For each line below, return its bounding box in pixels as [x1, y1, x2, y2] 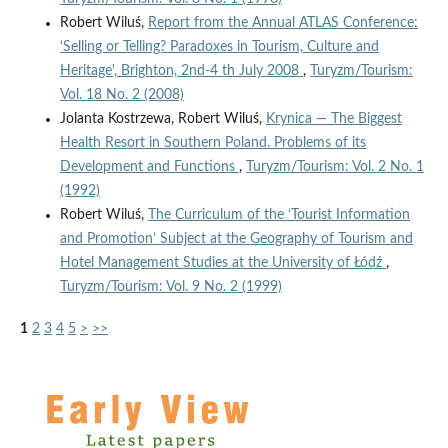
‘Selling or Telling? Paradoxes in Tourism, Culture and [59, 39, 379, 54]
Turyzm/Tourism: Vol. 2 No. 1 [245, 159, 424, 174]
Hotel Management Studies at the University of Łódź [59, 255, 386, 270]
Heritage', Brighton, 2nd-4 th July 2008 [59, 63, 303, 78]
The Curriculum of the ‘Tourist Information [147, 207, 410, 222]
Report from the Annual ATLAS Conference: [147, 15, 418, 30]
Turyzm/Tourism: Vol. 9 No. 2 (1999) [59, 279, 282, 294]
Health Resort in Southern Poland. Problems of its [59, 135, 366, 150]
